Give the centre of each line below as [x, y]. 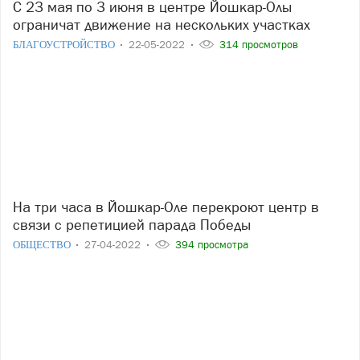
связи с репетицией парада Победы [132, 224]
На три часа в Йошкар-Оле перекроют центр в [18, 207]
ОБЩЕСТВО [43, 244]
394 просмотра [210, 244]
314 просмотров [257, 45]
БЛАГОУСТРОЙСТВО [65, 45]
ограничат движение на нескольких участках [162, 25]
